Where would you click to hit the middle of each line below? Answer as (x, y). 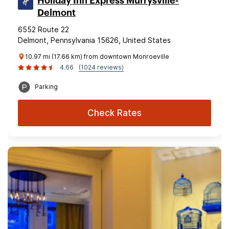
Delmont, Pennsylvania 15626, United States (94, 40)
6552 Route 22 (43, 29)
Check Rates (114, 113)
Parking (46, 87)
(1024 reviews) (101, 67)
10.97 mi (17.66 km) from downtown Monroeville (97, 56)
